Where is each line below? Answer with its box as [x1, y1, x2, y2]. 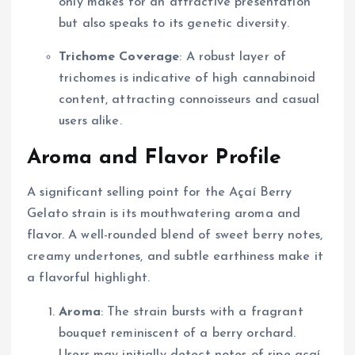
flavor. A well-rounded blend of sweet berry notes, [27, 228, 323, 242]
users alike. [59, 114, 122, 128]
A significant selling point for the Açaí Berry [27, 185, 292, 199]
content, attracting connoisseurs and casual [59, 93, 320, 106]
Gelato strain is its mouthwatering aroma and [27, 207, 301, 220]
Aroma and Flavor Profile [27, 147, 282, 169]
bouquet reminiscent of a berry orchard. [59, 326, 296, 340]
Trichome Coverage [59, 50, 180, 63]
